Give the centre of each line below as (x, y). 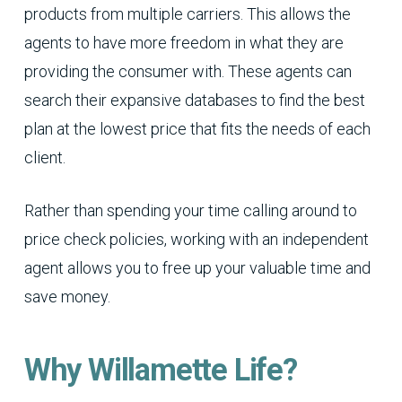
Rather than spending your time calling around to (190, 211)
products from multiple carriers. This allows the (187, 14)
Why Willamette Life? (160, 370)
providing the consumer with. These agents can (188, 72)
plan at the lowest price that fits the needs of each (197, 129)
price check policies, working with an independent (196, 240)
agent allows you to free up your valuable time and (197, 268)
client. (44, 158)
